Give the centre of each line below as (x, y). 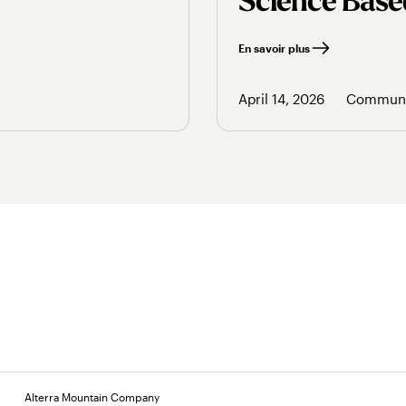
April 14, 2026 (281, 98)
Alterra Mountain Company (92, 397)
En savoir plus (274, 48)
